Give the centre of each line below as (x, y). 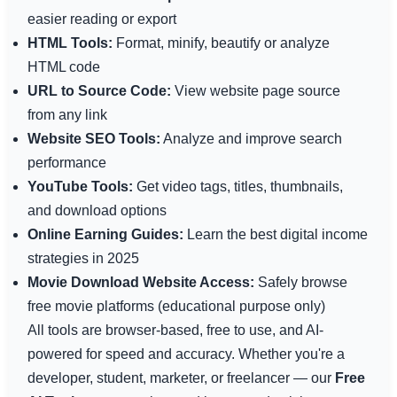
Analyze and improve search (251, 138)
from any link (67, 114)
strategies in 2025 (83, 258)
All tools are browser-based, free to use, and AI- (175, 330)
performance (66, 162)
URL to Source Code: (99, 90)
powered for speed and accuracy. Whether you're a (186, 354)
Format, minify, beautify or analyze (221, 43)
